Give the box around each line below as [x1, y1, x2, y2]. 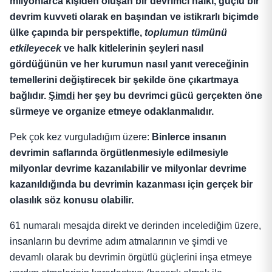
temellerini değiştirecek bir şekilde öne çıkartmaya [10, 74, 239, 85]
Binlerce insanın [152, 131, 226, 142]
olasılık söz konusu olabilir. [10, 194, 134, 205]
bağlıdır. [10, 90, 49, 101]
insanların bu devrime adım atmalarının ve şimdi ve [10, 236, 228, 246]
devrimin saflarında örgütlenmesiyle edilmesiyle [10, 147, 228, 158]
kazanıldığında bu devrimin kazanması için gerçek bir [10, 178, 253, 189]
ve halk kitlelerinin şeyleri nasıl [61, 42, 203, 53]
